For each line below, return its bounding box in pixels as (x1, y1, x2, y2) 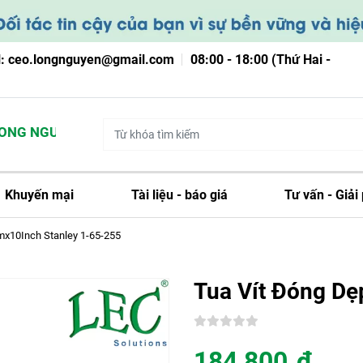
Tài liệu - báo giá (130, 187, 228, 203)
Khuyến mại (4, 187, 74, 203)
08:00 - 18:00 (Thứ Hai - (190, 52, 331, 68)
